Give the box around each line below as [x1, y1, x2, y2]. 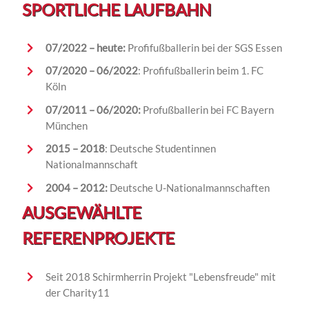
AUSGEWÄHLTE [22, 202, 141, 223]
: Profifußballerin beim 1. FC [137, 64, 263, 77]
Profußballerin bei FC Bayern [140, 103, 274, 116]
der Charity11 [45, 286, 110, 299]
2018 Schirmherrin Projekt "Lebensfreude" [65, 270, 261, 283]
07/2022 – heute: [45, 41, 126, 54]
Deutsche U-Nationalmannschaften [107, 181, 272, 194]
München [45, 119, 90, 132]
